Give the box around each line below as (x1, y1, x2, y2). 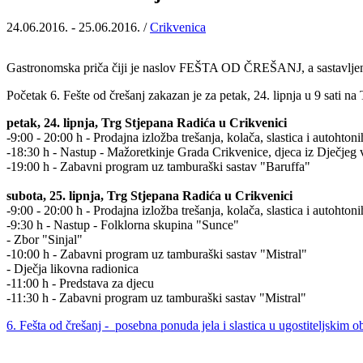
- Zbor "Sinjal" (6, 232, 83, 246)
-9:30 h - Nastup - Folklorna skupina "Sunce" (6, 217, 239, 232)
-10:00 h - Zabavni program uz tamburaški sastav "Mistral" (6, 246, 307, 261)
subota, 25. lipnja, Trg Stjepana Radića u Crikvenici (6, 188, 293, 203)
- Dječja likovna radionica (6, 261, 139, 275)
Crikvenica (150, 19, 206, 34)
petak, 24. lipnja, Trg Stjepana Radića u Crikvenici (6, 115, 287, 130)
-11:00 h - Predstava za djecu (6, 275, 154, 290)
